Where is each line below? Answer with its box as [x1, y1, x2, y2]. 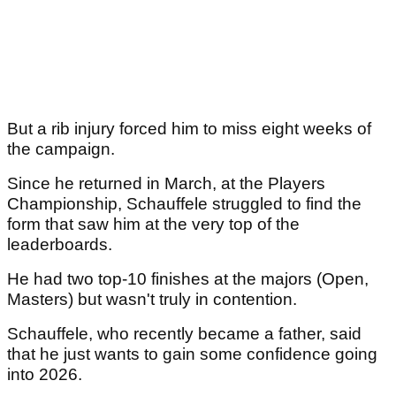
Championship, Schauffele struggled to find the [7, 194, 362, 214]
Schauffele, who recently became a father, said [7, 324, 362, 344]
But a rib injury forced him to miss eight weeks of [7, 119, 371, 139]
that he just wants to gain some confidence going [7, 345, 377, 364]
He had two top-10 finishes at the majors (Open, [7, 270, 369, 289]
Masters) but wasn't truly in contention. [7, 290, 301, 309]
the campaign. [7, 140, 119, 159]
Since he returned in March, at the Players [7, 174, 325, 194]
